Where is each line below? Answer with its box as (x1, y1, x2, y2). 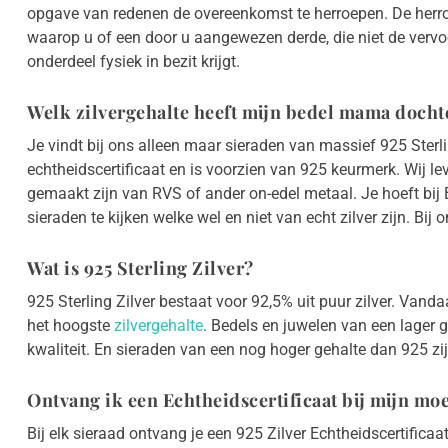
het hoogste (27, 316, 114, 336)
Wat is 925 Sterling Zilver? (27, 256, 254, 281)
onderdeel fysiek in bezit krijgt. (27, 52, 240, 72)
